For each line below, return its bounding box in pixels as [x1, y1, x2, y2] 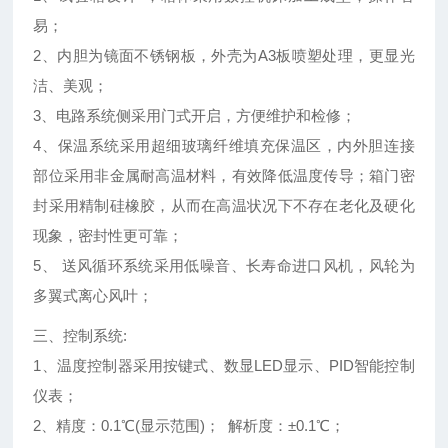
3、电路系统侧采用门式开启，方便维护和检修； [33, 107, 357, 125]
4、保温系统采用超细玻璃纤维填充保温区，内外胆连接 [33, 137, 415, 155]
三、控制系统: [33, 327, 136, 345]
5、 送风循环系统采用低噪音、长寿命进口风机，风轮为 [33, 257, 415, 275]
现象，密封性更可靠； [33, 227, 184, 245]
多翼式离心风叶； [33, 287, 154, 305]
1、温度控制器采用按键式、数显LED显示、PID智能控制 [33, 357, 415, 375]
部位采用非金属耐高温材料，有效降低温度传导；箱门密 [33, 167, 415, 185]
